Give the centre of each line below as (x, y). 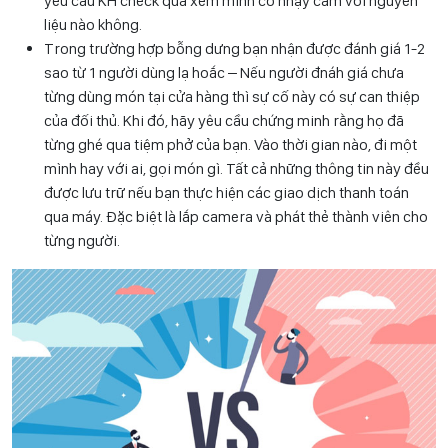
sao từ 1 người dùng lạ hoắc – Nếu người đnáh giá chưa (224, 72)
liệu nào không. (94, 24)
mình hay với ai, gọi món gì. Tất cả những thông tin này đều (236, 168)
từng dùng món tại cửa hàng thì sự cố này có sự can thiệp (232, 96)
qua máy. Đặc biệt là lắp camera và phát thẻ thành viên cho (236, 216)
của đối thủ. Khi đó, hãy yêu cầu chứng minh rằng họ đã (224, 120)
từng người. (82, 240)
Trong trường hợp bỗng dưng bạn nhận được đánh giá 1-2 (234, 48)
